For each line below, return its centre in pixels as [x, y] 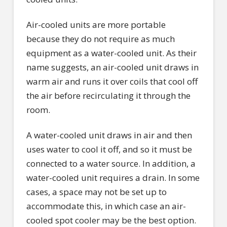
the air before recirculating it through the [108, 95]
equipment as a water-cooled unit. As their [111, 53]
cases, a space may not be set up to [96, 192]
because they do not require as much [100, 39]
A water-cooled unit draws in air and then [109, 135]
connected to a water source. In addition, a [111, 164]
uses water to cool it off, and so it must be [109, 149]
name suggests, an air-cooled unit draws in [112, 67]
